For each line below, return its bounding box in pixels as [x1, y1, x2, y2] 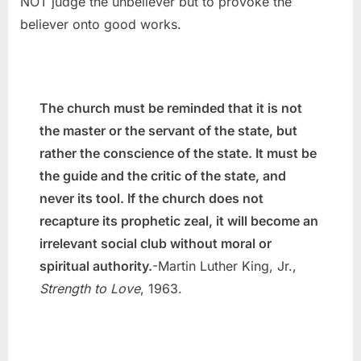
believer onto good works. [20, 16, 181, 33]
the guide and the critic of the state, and [39, 168, 286, 185]
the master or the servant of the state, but [39, 122, 297, 139]
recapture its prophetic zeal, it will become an [39, 213, 318, 230]
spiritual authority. [39, 258, 152, 275]
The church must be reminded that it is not [39, 100, 302, 117]
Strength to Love [39, 280, 140, 297]
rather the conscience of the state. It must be [39, 145, 317, 162]
